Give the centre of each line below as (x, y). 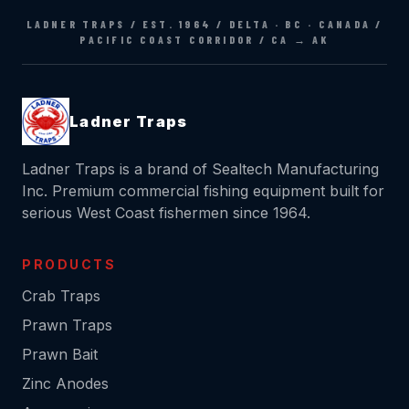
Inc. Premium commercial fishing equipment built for (203, 191)
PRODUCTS (69, 265)
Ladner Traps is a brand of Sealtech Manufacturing (200, 169)
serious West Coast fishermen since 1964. (166, 213)
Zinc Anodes (65, 384)
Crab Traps (61, 296)
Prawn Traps (67, 325)
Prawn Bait (60, 355)
